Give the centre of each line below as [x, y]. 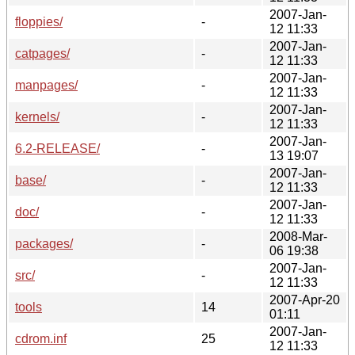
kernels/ [37, 116]
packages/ [44, 243]
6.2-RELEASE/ [57, 148]
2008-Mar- [298, 236]
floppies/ [39, 21]
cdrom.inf [41, 338]
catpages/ [42, 53]
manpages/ [46, 85]
